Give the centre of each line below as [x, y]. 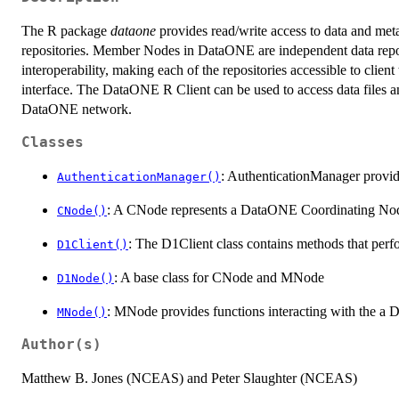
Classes [53, 142]
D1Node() [85, 278]
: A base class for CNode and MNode [219, 277]
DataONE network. [77, 109]
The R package [66, 30]
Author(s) [61, 344]
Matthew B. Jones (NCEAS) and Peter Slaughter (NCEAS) [189, 378]
